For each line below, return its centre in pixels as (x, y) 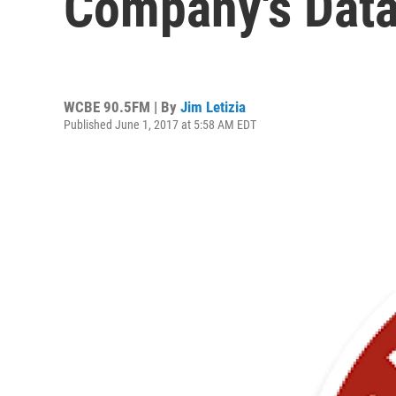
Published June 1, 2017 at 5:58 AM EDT (160, 124)
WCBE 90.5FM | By (122, 107)
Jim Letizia (213, 107)
